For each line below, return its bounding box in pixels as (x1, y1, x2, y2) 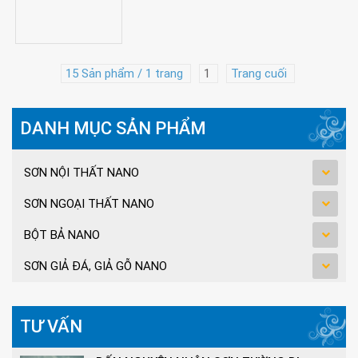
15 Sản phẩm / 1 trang (65, 66, 186, 81)
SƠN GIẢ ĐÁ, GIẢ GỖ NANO (24, 259, 167, 273)
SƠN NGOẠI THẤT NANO (24, 197, 154, 211)
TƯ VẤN (20, 316, 82, 336)
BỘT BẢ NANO (24, 228, 100, 242)
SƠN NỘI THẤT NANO (24, 165, 139, 180)
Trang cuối (230, 66, 290, 81)
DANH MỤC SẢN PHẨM (20, 118, 206, 138)
